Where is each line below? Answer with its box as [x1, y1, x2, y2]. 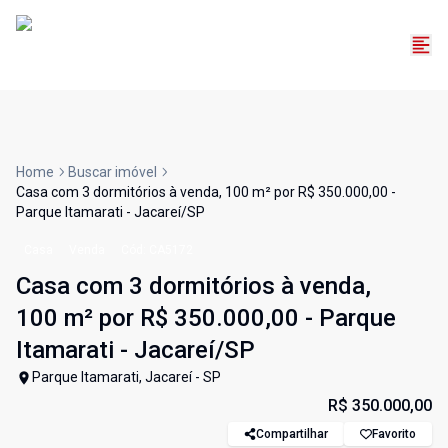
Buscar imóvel [68, 164, 157, 181]
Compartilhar [256, 427, 328, 442]
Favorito [372, 427, 416, 442]
